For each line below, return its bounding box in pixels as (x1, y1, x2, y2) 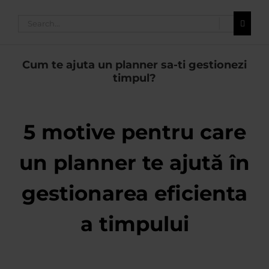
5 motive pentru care (23, 119, 246, 145)
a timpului (80, 211, 189, 237)
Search (17, 14, 47, 26)
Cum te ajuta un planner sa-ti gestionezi (22, 58, 247, 71)
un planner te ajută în (19, 150, 250, 175)
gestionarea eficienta (22, 180, 247, 206)
